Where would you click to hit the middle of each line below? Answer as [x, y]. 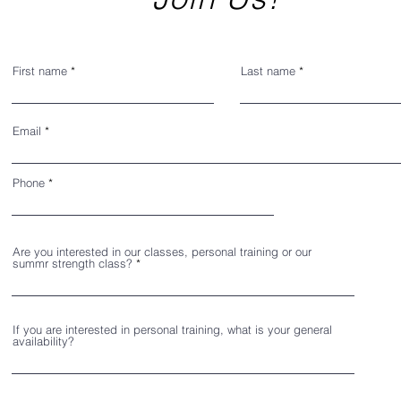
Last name [268, 71]
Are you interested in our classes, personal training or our [162, 252]
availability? [43, 341]
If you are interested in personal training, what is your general [172, 329]
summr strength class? [73, 263]
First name [40, 71]
